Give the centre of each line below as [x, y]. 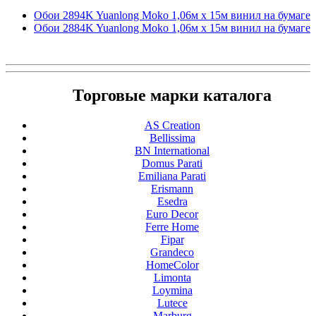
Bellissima [172, 138]
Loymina [172, 291]
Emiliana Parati [172, 176]
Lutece [172, 303]
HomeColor [172, 265]
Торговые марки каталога [172, 96]
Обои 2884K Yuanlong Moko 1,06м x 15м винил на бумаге [172, 28]
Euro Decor [172, 214]
